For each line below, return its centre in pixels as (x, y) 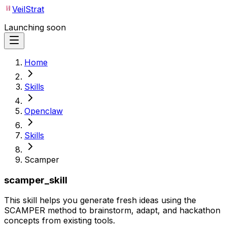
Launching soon (35, 27)
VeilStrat (28, 9)
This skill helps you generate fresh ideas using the (100, 200)
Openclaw (44, 111)
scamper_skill (36, 180)
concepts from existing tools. (60, 221)
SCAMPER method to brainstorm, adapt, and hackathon (112, 211)
